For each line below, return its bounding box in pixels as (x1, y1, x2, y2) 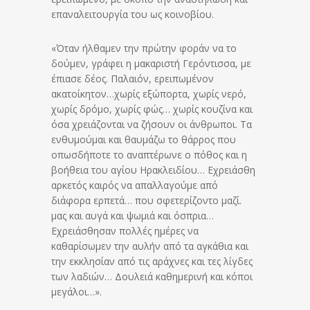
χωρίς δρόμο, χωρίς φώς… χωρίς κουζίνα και (51, 102, 253, 116)
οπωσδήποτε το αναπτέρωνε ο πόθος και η (51, 148, 247, 162)
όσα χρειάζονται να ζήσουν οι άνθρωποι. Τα (51, 118, 252, 131)
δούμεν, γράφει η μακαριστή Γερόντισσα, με (51, 57, 251, 71)
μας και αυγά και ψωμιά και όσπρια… (51, 209, 214, 223)
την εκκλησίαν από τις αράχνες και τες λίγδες (51, 255, 253, 268)
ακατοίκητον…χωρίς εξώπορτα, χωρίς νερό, (51, 87, 246, 101)
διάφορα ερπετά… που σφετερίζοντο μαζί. (51, 194, 241, 208)
